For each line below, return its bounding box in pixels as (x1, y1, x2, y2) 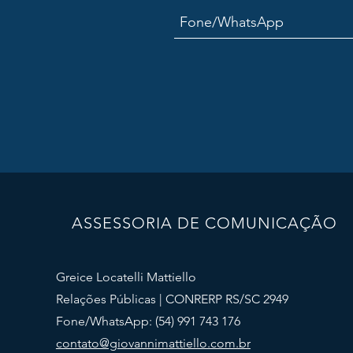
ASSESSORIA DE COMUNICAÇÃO (71, 214, 337, 232)
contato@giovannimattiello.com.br (55, 336, 251, 351)
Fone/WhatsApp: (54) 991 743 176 (55, 314, 243, 329)
